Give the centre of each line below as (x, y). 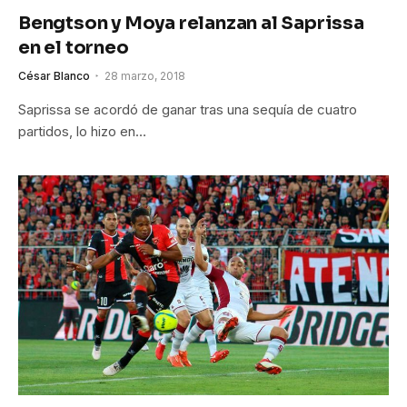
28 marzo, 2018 (145, 75)
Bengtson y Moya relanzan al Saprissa (191, 23)
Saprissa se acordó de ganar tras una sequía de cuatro (188, 109)
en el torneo (74, 47)
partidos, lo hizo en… (82, 131)
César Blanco (54, 75)
